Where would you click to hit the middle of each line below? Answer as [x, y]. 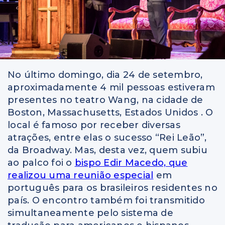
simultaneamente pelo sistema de [90, 213]
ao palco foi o [41, 163]
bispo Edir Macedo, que [131, 163]
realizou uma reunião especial [81, 176]
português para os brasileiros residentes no [113, 188]
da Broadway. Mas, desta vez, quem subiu [107, 150]
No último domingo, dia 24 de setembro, [105, 75]
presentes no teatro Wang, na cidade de [105, 100]
